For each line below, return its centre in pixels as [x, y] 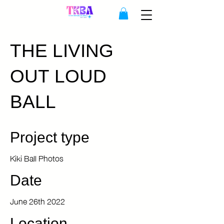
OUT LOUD [58, 77]
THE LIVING [62, 52]
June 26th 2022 [37, 200]
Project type [50, 138]
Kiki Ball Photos [37, 157]
